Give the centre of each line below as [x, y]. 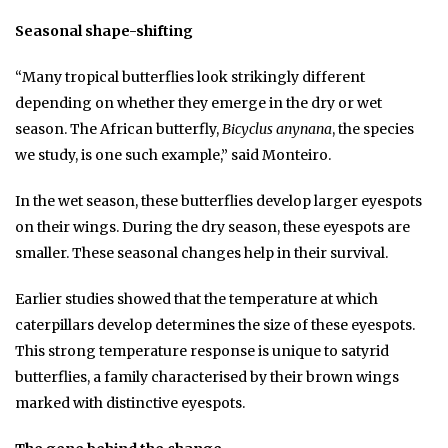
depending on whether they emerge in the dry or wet [198, 102]
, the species [373, 128]
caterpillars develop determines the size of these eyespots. [215, 324]
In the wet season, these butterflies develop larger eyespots [218, 200]
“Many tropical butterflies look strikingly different [190, 76]
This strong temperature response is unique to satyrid [202, 350]
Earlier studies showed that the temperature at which [196, 298]
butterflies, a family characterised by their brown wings [207, 376]
